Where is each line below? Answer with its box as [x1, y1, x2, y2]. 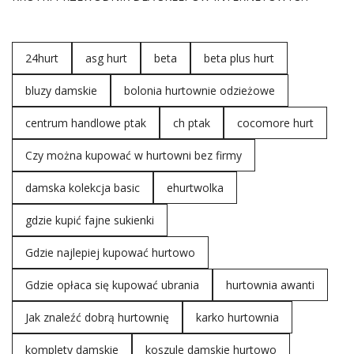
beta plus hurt [204, 51, 274, 66]
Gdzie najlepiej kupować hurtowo [25, 245, 195, 260]
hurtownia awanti [226, 277, 314, 292]
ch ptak [173, 115, 210, 130]
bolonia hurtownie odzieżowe [124, 83, 275, 98]
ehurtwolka [167, 180, 224, 195]
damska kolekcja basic [25, 180, 140, 195]
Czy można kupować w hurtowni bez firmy [25, 148, 242, 163]
